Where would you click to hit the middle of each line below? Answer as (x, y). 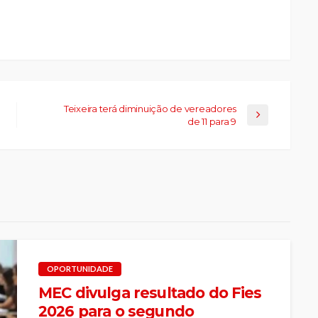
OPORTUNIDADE (80, 268)
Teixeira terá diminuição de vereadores (150, 108)
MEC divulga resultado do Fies (150, 292)
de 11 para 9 (212, 121)
